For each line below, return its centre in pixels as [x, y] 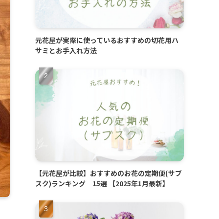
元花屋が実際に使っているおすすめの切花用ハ [107, 40]
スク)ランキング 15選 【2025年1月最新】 [102, 183]
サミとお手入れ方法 [66, 50]
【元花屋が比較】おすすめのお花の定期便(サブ [109, 173]
